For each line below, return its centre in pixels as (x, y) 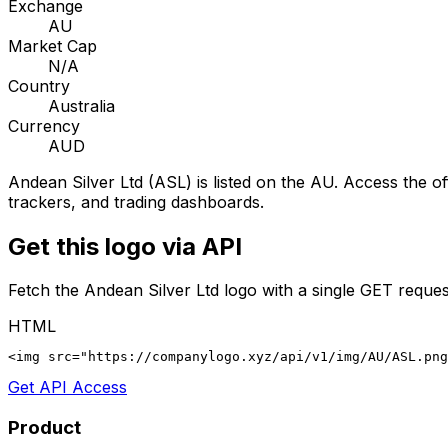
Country (39, 85)
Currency (44, 125)
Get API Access (67, 387)
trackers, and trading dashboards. (136, 201)
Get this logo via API (125, 246)
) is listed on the (248, 181)
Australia (81, 105)
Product (44, 428)
